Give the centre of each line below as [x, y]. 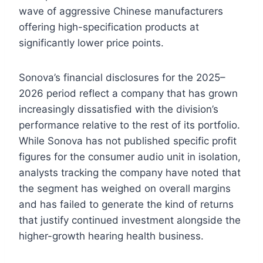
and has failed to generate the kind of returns [126, 205]
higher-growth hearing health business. [111, 236]
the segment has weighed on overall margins [125, 189]
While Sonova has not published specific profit [128, 141]
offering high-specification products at [109, 27]
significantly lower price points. [91, 43]
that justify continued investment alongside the [130, 220]
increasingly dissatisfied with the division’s [119, 109]
